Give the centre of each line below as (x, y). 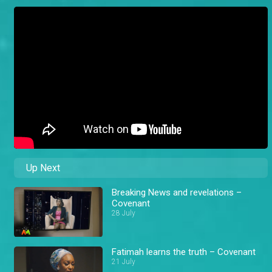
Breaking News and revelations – (177, 193)
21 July (124, 261)
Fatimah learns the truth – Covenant (184, 252)
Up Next (43, 168)
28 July (124, 213)
